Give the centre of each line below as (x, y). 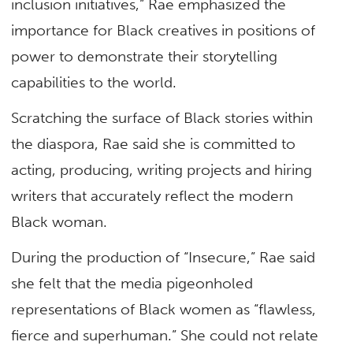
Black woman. (59, 222)
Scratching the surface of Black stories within (162, 118)
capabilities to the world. (94, 82)
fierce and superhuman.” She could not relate (165, 336)
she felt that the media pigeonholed (132, 284)
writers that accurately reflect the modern (152, 196)
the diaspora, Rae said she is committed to (154, 144)
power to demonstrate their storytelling (145, 56)
